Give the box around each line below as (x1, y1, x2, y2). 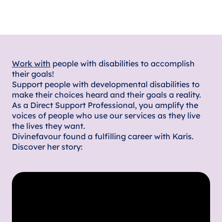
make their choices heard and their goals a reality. (12, 90, 201, 100)
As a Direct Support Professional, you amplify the (12, 100, 198, 111)
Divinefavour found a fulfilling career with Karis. (12, 131, 194, 142)
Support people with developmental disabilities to (12, 79, 200, 90)
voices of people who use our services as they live (12, 111, 200, 121)
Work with (12, 58, 51, 69)
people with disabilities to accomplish (51, 58, 195, 69)
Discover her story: (12, 142, 83, 152)
